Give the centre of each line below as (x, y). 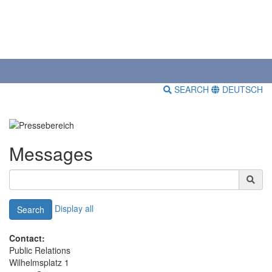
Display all (74, 208)
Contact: (27, 238)
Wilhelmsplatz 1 (39, 262)
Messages (51, 153)
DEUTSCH (241, 90)
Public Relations (40, 250)
